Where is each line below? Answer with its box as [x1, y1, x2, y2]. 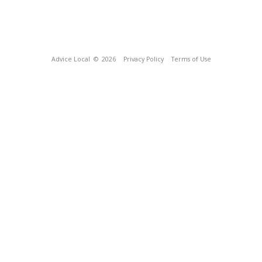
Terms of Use [171, 55, 211, 63]
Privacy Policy [123, 55, 164, 63]
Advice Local [51, 55, 90, 63]
